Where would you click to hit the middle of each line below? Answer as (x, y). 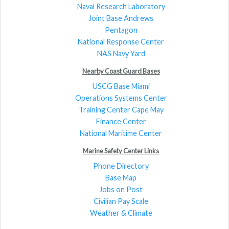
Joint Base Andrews (121, 18)
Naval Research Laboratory (121, 6)
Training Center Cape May (121, 109)
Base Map (121, 177)
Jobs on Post (121, 189)
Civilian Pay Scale (121, 201)
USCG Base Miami (121, 86)
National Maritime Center (121, 133)
